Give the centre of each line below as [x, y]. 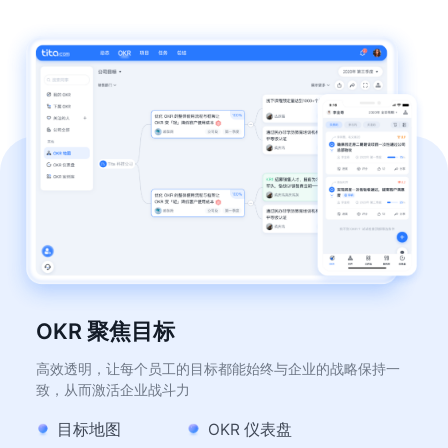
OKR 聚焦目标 [105, 331]
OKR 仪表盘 [249, 430]
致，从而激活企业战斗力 [112, 389]
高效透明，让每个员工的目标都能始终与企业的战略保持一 [217, 368]
